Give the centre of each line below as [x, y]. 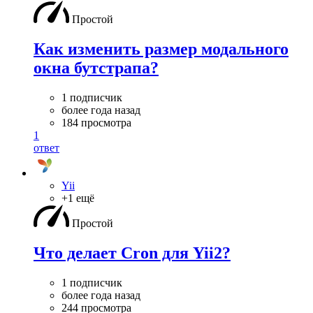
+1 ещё [78, 198]
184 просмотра [96, 122]
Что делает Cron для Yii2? [132, 253]
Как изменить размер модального [161, 49]
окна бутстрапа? [96, 67]
